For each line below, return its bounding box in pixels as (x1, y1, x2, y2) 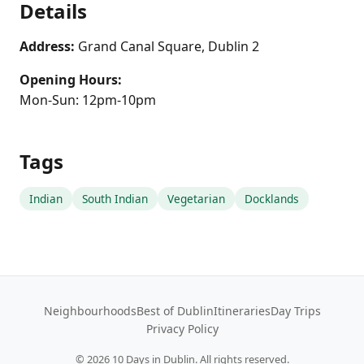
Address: (19, 37, 75, 55)
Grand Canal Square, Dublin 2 (78, 37, 259, 55)
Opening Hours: (19, 71, 122, 89)
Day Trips (270, 303, 321, 318)
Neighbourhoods (43, 303, 136, 318)
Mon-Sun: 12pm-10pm (19, 91, 156, 109)
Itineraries (213, 303, 271, 318)
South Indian (82, 191, 148, 206)
